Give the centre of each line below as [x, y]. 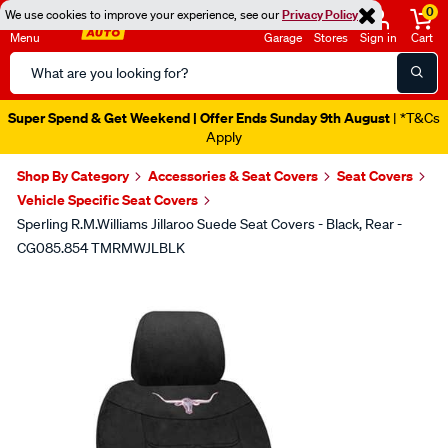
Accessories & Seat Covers [233, 175]
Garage [283, 37]
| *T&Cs [415, 118]
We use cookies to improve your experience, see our [143, 14]
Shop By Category [73, 175]
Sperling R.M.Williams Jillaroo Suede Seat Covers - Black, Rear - [209, 224]
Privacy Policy [320, 14]
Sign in [378, 37]
